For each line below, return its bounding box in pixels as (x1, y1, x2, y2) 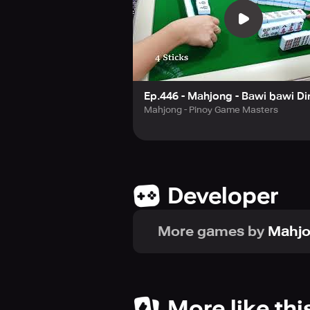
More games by (158, 223, 264, 239)
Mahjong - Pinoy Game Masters (144, 104, 278, 115)
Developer (167, 183, 278, 209)
